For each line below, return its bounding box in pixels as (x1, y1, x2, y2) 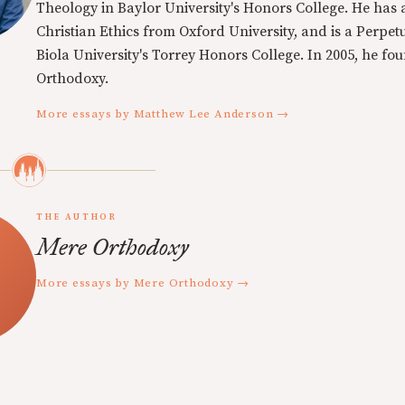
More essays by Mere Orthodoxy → (36, 276, 250, 290)
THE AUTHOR (36, 212, 118, 222)
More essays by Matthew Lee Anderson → (36, 107, 289, 121)
